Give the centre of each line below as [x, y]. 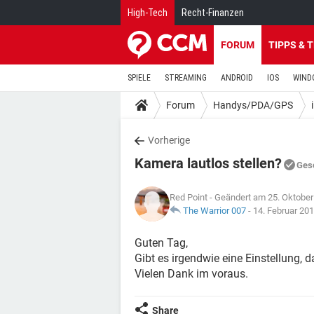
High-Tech [148, 13]
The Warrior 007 [214, 211]
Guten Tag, [161, 243]
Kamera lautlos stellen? [208, 163]
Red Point [189, 197]
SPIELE [139, 78]
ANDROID [237, 78]
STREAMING [186, 78]
